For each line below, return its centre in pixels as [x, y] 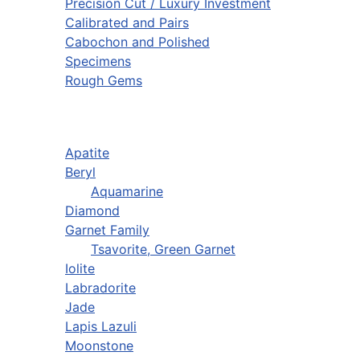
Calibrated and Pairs [127, 23]
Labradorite [100, 288]
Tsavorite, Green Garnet [163, 250]
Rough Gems [104, 81]
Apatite [87, 153]
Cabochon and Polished [137, 42]
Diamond [92, 211]
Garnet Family [107, 230]
